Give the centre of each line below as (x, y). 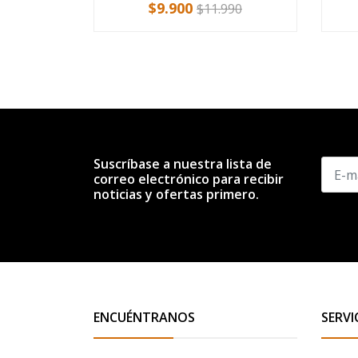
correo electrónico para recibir (189, 179)
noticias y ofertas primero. (176, 194)
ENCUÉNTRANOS (144, 317)
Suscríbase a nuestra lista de (183, 164)
